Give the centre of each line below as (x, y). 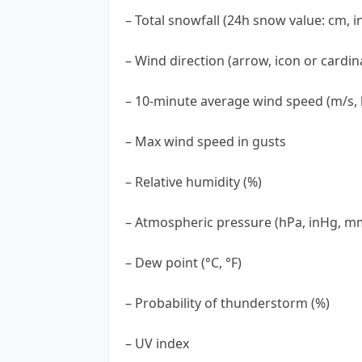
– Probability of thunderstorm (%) (227, 303)
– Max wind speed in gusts (206, 141)
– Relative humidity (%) (194, 181)
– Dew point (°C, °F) (183, 262)
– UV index (157, 343)
